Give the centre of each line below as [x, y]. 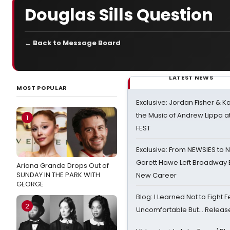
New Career [156, 175]
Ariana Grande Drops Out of [63, 166]
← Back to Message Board [73, 43]
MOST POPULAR [42, 88]
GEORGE [30, 184]
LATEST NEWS [191, 78]
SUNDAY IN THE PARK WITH [58, 175]
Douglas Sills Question [119, 14]
